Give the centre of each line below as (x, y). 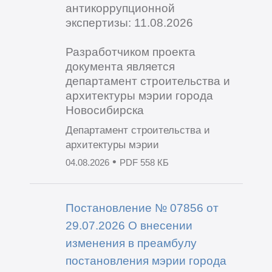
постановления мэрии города (146, 260)
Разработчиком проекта (130, 52)
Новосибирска (104, 110)
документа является (120, 66)
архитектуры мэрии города (139, 96)
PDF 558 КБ (144, 163)
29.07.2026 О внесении (129, 225)
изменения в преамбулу (131, 243)
